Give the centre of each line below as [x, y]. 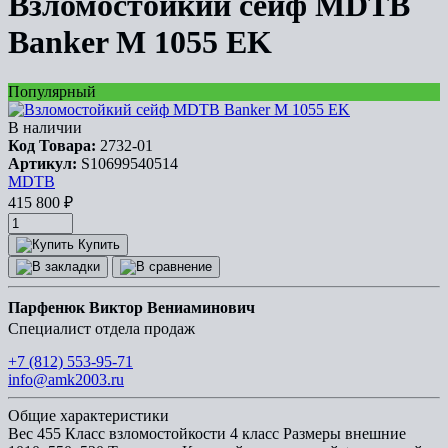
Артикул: [42, 163]
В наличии [45, 127]
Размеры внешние [344, 433]
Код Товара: [52, 145]
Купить [99, 244]
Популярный [52, 91]
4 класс [254, 433]
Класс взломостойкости [145, 433]
